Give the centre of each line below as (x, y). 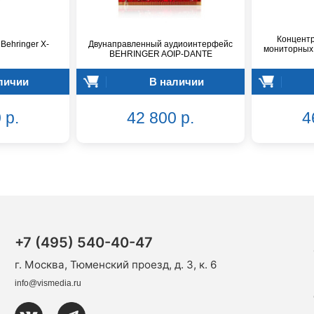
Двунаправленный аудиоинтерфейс (161, 45)
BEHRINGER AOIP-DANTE (161, 54)
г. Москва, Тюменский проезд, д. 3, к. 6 (115, 264)
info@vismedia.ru (48, 283)
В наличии (176, 81)
